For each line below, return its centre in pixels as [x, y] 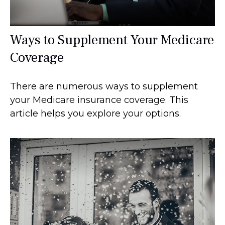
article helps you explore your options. [95, 113]
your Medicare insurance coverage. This [99, 100]
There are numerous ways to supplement [104, 86]
